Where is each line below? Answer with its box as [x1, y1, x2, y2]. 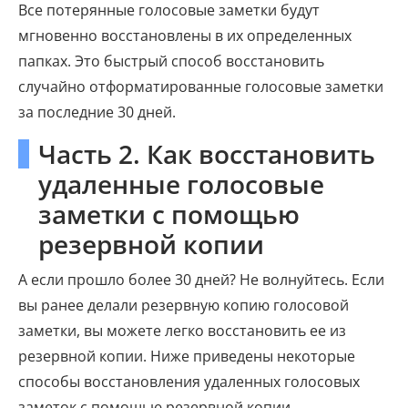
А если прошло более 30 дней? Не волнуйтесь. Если [18, 269, 384, 290]
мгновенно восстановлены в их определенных [18, 25, 352, 46]
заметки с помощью [38, 196, 300, 231]
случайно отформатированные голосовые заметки [18, 76, 383, 97]
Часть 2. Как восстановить [38, 136, 375, 171]
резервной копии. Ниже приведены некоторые [18, 345, 355, 366]
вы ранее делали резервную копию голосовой [18, 294, 349, 315]
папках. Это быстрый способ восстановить [18, 50, 324, 71]
